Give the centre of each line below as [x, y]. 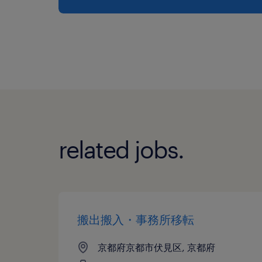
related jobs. [121, 149]
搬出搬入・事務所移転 [136, 219]
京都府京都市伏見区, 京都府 [156, 247]
